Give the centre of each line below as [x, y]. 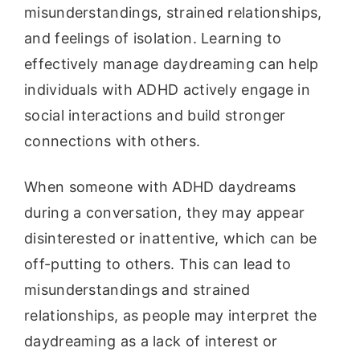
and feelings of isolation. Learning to [153, 38]
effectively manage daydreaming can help [172, 63]
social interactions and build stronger [155, 115]
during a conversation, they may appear [165, 212]
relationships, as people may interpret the [171, 315]
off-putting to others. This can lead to [158, 264]
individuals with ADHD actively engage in [167, 89]
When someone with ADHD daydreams [160, 186]
